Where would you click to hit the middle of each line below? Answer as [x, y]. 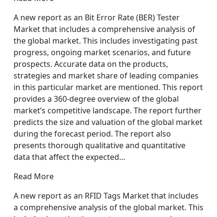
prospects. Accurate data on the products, [91, 64]
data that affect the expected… [70, 157]
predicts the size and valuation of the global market [108, 122]
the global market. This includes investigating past [106, 41]
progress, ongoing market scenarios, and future [102, 52]
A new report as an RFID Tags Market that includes [106, 196]
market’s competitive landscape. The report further [108, 110]
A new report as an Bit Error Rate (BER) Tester [97, 17]
